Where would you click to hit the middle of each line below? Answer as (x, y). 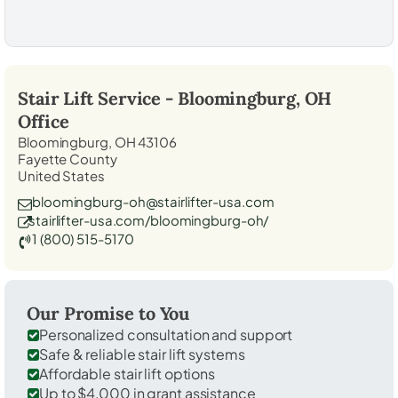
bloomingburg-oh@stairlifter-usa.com (153, 201)
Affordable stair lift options (127, 373)
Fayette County (68, 158)
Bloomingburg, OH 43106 (97, 141)
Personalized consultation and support (166, 334)
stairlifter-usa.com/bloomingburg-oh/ (149, 219)
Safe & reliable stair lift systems (142, 354)
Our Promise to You (108, 313)
